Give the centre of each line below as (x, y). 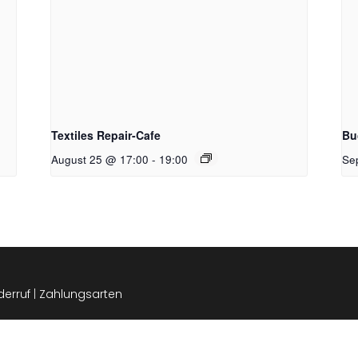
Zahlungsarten (81, 294)
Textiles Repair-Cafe (106, 135)
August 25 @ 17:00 (100, 159)
